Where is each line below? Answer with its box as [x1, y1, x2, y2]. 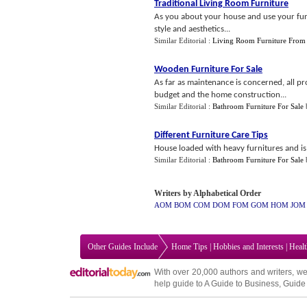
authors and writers [220, 267, 293, 277]
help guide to [154, 279, 204, 288]
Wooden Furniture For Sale [154, 64, 262, 75]
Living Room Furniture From [212, 36, 306, 45]
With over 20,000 [154, 267, 221, 277]
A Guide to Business [204, 279, 279, 288]
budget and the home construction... [154, 90, 286, 99]
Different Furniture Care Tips [154, 130, 268, 140]
